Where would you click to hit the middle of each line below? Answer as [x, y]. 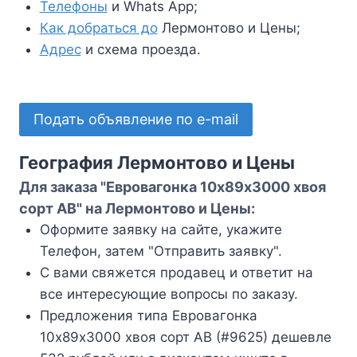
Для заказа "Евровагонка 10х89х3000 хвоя [173, 187]
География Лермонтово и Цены [157, 163]
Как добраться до [98, 28]
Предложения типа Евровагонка [148, 316]
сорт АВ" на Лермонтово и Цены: [137, 209]
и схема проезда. [141, 50]
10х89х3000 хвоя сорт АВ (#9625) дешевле [185, 337]
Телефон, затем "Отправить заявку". [161, 251]
